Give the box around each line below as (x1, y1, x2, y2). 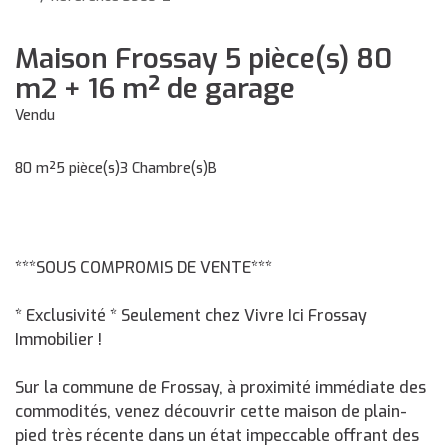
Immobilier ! (15, 329, 102, 350)
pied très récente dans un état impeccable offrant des (15, 425, 419, 446)
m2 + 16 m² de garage (15, 70, 295, 107)
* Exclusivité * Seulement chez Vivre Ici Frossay (15, 305, 367, 326)
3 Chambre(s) (120, 159, 208, 178)
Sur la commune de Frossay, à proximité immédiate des (15, 377, 426, 398)
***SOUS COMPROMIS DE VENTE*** (15, 257, 272, 278)
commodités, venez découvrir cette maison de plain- (15, 401, 407, 422)
